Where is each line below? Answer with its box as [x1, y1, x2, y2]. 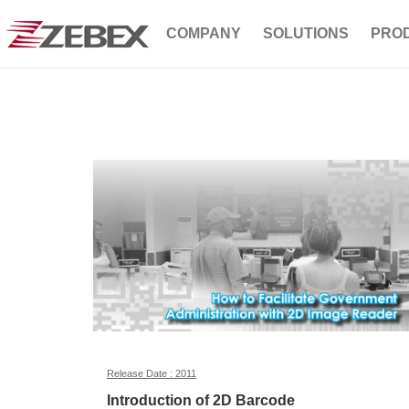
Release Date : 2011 [107, 368, 196, 380]
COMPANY [166, 26, 241, 41]
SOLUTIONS [263, 26, 349, 41]
